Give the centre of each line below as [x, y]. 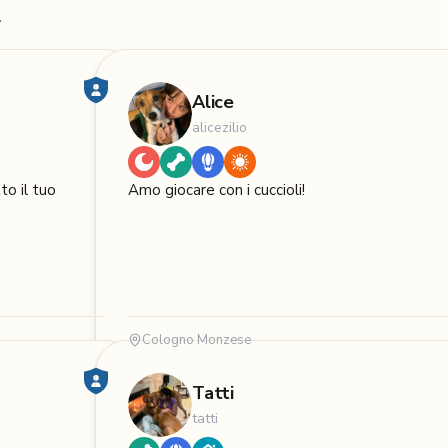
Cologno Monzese [196, 340]
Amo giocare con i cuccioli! [216, 190]
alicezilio [219, 128]
